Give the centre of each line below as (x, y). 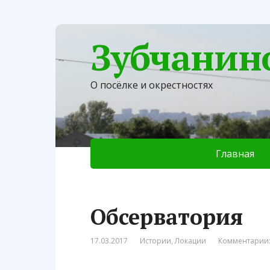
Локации (190, 241)
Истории (155, 241)
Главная (235, 154)
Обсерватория (167, 217)
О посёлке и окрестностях (152, 85)
